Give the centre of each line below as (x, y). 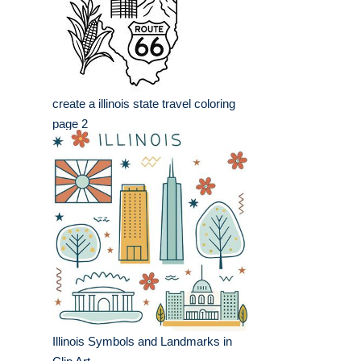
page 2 (70, 124)
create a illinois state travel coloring (144, 104)
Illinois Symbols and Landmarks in (142, 342)
